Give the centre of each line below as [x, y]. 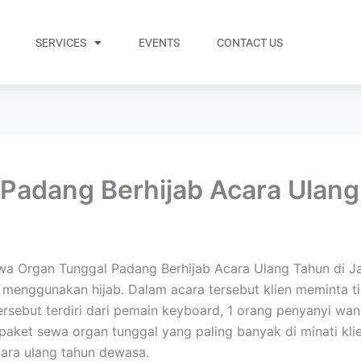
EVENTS [160, 42]
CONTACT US [250, 42]
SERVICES [61, 42]
